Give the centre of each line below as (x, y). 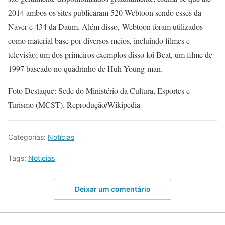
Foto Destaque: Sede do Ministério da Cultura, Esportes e (99, 90)
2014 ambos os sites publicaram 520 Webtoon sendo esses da (105, 12)
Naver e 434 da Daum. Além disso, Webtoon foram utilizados (105, 26)
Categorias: (28, 137)
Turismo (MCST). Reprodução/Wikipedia (74, 104)
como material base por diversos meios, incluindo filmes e (99, 40)
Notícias (61, 137)
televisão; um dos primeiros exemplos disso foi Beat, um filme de (110, 54)
